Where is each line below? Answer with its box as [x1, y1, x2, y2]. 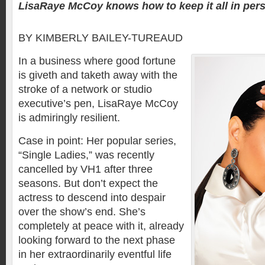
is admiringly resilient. [18, 112, 120, 124]
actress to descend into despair [18, 192, 166, 203]
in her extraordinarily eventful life [18, 248, 172, 260]
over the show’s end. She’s [18, 206, 146, 218]
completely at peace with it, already [18, 220, 184, 232]
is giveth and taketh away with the [18, 69, 177, 81]
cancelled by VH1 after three [18, 163, 153, 175]
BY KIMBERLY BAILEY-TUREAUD [18, 32, 183, 44]
